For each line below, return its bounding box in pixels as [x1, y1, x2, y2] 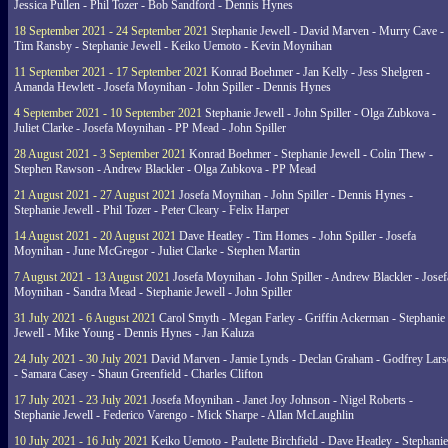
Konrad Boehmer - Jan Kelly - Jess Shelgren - [208, 65, 430, 79]
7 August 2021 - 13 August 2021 [14, 270, 170, 284]
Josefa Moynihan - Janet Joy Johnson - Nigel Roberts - [148, 393, 413, 407]
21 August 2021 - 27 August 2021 [14, 188, 176, 202]
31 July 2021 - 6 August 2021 [14, 311, 156, 325]
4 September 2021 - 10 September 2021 [14, 106, 202, 120]
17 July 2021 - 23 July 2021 [14, 393, 148, 407]
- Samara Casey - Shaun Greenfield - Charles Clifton [14, 367, 263, 381]
